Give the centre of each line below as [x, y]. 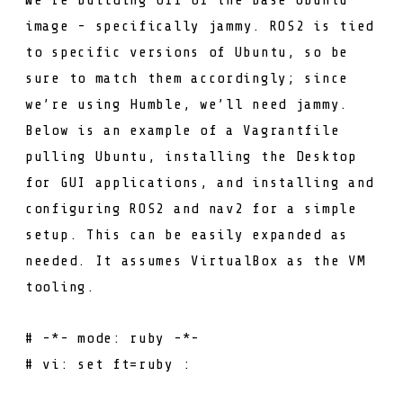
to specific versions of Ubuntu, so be [187, 52]
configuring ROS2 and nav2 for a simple [191, 208]
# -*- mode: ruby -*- [112, 338]
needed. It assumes [108, 260]
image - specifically [117, 26]
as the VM [322, 260]
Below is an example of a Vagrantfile [183, 130]
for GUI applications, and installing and [200, 182]
